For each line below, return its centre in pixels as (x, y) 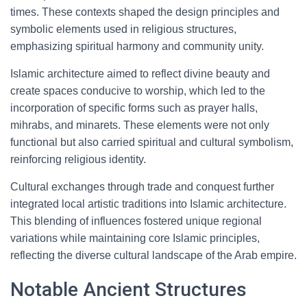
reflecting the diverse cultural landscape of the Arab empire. (153, 255)
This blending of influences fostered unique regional (136, 221)
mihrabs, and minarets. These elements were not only (140, 125)
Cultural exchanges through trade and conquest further (142, 187)
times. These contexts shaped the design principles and (145, 12)
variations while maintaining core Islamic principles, (135, 238)
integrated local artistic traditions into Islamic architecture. (148, 204)
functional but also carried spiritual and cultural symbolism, (152, 142)
